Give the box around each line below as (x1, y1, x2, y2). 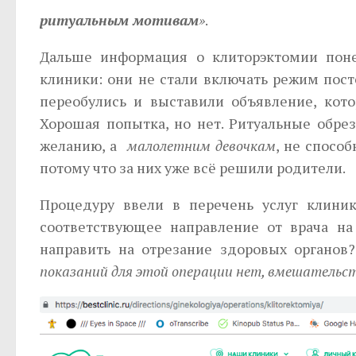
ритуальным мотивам (40, 10, 199, 29)
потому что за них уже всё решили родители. (40, 157, 346, 177)
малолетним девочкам (126, 135, 276, 155)
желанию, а (40, 135, 127, 155)
